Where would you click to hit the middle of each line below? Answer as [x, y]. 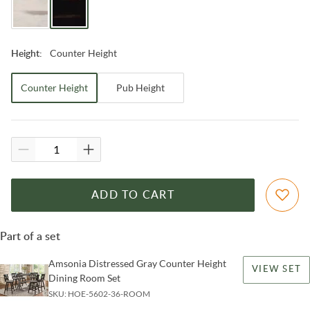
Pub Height [141, 87]
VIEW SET [276, 269]
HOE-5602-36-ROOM [109, 293]
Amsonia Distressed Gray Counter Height [137, 263]
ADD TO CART [133, 195]
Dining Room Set [84, 277]
